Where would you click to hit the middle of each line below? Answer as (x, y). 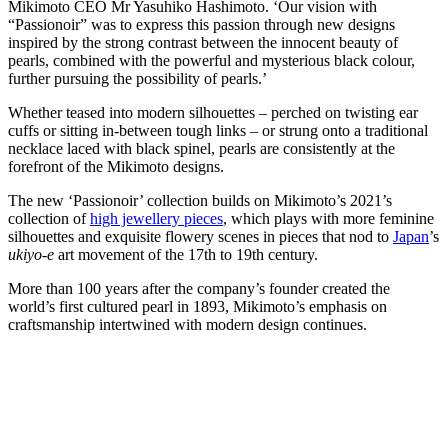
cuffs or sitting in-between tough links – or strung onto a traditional (218, 130)
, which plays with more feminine (328, 218)
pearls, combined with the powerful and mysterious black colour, (211, 60)
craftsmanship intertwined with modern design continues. (187, 324)
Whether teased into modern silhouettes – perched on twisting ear (213, 112)
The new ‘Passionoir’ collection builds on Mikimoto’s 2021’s (200, 200)
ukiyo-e (31, 254)
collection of (49, 218)
